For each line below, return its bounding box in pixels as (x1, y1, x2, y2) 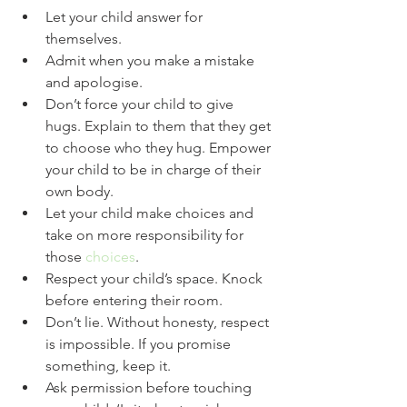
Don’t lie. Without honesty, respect (45, 313, 273, 331)
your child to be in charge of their (45, 160, 264, 178)
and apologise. (45, 73, 143, 91)
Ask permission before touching (45, 378, 255, 396)
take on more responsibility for (45, 225, 247, 243)
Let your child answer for (45, 7, 206, 25)
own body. (45, 182, 114, 200)
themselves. (45, 29, 122, 47)
